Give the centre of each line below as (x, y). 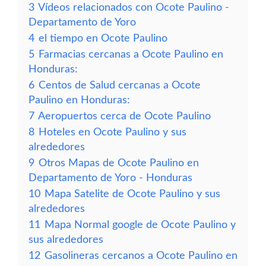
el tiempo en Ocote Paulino (103, 38)
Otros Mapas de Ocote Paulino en (119, 163)
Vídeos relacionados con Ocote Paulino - (134, 7)
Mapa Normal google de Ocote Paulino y (140, 225)
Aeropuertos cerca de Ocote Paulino (124, 116)
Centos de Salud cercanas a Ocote (120, 85)
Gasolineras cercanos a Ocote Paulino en (141, 256)
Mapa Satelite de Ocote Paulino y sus (132, 194)
